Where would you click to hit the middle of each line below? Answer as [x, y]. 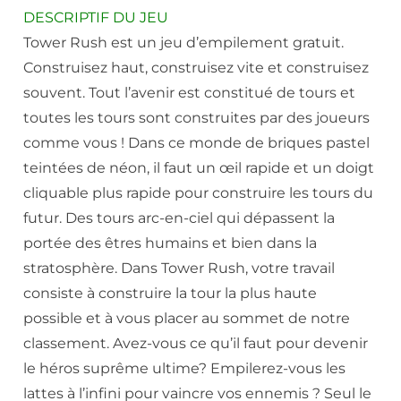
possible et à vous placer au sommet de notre [187, 319]
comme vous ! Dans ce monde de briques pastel [196, 143]
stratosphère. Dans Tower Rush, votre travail [179, 269]
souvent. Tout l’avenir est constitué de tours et [189, 93]
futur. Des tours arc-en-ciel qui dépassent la [179, 218]
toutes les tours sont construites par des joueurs [196, 118]
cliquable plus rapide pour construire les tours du [198, 193]
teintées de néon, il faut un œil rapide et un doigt [199, 168]
